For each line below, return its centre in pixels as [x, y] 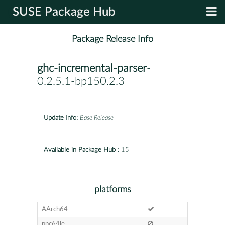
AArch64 [54, 209]
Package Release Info [113, 39]
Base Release [97, 118]
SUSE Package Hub [64, 12]
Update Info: [61, 118]
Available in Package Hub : [81, 150]
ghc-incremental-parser [92, 69]
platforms [113, 189]
